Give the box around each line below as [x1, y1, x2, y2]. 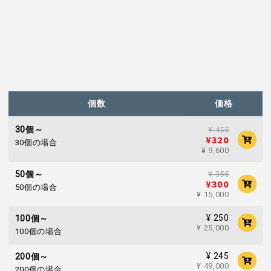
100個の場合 [15, 227, 62, 237]
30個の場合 [15, 138, 57, 148]
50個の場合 [15, 183, 57, 192]
